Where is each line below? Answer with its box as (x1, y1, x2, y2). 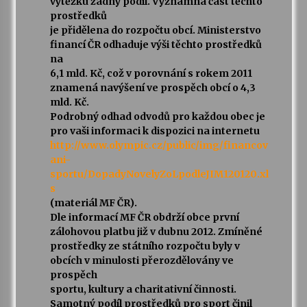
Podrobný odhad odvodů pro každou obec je (49, 110, 265, 123)
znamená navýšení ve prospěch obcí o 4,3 (49, 82, 256, 95)
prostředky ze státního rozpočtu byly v (49, 240, 240, 253)
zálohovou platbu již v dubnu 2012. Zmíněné (49, 225, 262, 238)
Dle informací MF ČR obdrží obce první (49, 211, 239, 224)
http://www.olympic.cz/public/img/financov (49, 139, 268, 152)
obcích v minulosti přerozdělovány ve (49, 254, 234, 267)
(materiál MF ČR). (49, 197, 137, 210)
